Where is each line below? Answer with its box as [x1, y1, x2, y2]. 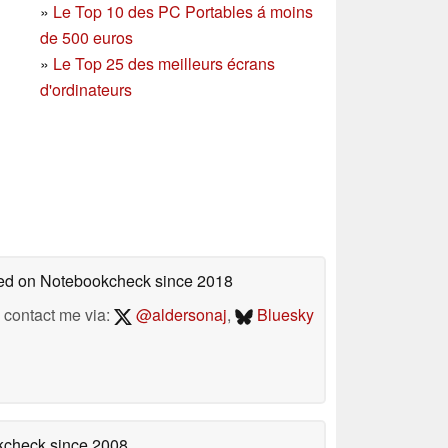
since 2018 [151, 269, 233, 293]
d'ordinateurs [40, 77, 132, 101]
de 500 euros [40, 25, 133, 49]
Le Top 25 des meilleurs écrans [53, 51, 275, 75]
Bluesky [253, 303, 314, 327]
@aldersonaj [131, 303, 227, 327]
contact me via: [4, 303, 115, 327]
